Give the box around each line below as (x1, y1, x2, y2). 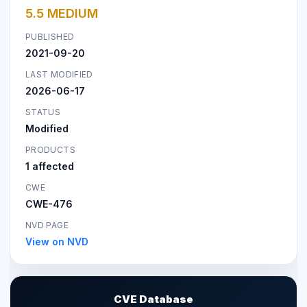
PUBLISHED (25, 31, 75, 42)
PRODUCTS (25, 144, 75, 155)
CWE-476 (25, 197, 73, 210)
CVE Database (114, 292, 193, 306)
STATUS (25, 106, 61, 117)
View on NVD (25, 235, 88, 247)
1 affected (25, 160, 74, 172)
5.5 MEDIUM (25, 5, 98, 21)
